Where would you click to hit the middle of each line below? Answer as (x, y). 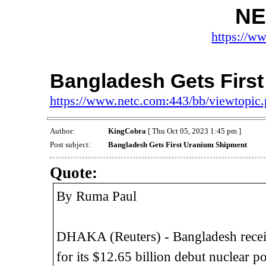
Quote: (73, 172)
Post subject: (71, 145)
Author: (63, 131)
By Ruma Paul (96, 196)
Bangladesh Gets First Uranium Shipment (177, 145)
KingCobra (127, 131)
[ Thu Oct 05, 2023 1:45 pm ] (193, 131)
